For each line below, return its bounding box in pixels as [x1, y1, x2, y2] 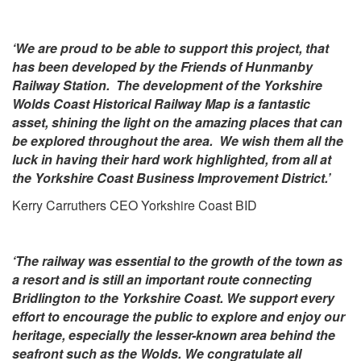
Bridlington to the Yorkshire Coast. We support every [12, 288, 334, 308]
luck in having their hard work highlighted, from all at [12, 149, 331, 168]
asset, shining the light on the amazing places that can [12, 112, 342, 131]
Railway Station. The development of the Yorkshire [12, 75, 322, 94]
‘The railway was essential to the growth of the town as [12, 251, 342, 271]
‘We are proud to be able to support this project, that [12, 38, 329, 57]
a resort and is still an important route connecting [12, 270, 312, 289]
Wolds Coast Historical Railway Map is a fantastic [12, 93, 310, 113]
